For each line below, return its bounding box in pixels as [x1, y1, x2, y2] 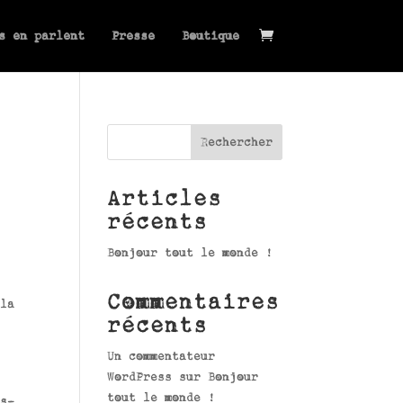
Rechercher [200, 135, 273, 148]
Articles [107, 187, 223, 210]
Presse [111, 30, 155, 42]
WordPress [107, 371, 173, 383]
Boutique [181, 30, 239, 42]
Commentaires [107, 291, 281, 314]
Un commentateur [107, 350, 216, 363]
